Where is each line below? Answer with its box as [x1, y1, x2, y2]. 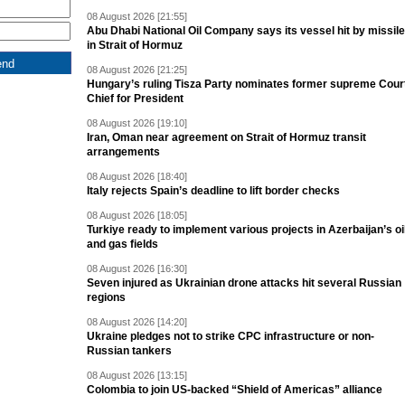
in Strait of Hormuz [87, 39, 183, 52]
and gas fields [87, 238, 158, 250]
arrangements [87, 146, 160, 158]
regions [87, 291, 126, 304]
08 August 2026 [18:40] [87, 171, 187, 182]
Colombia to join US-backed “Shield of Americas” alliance [87, 383, 382, 396]
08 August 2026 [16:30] [87, 263, 187, 274]
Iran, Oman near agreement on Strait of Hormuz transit [87, 131, 366, 144]
